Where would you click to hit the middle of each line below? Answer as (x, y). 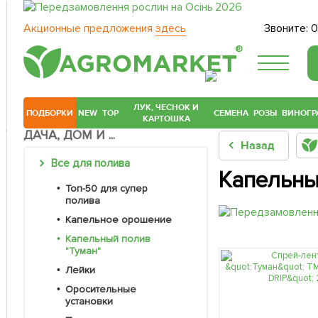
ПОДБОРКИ (50, 113)
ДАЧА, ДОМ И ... (69, 135)
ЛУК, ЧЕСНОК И (166, 108)
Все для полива (93, 164)
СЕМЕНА (231, 113)
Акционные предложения (89, 28)
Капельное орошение (121, 220)
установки (89, 302)
